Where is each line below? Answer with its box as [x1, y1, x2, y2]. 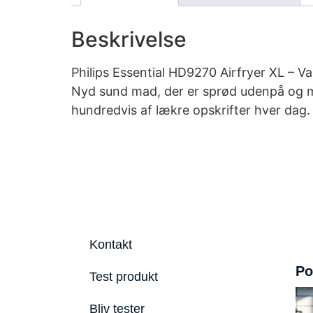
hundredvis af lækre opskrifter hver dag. [71, 102, 310, 117]
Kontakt [89, 238, 132, 252]
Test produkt [89, 270, 158, 284]
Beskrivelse [71, 26, 187, 52]
